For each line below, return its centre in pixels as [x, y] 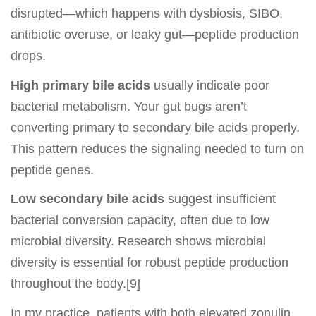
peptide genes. [52, 170]
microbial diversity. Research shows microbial [138, 242]
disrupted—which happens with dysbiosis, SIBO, [147, 14]
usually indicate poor [210, 85]
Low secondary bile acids [87, 199]
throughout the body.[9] [75, 284]
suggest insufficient [220, 199]
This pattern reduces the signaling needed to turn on [157, 148]
